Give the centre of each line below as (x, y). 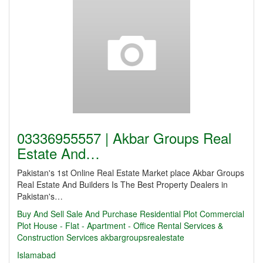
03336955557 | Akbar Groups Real (124, 138)
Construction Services (58, 237)
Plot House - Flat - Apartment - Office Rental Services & (120, 225)
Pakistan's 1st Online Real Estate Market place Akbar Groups (131, 173)
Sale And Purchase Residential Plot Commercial (155, 214)
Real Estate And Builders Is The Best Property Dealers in (122, 184)
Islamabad (36, 255)
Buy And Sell (41, 214)
